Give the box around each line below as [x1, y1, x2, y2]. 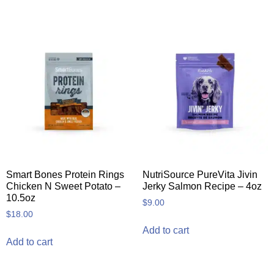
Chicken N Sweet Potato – [6, 181, 120, 192]
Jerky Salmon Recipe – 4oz [142, 181, 262, 192]
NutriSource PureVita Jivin [142, 169, 257, 180]
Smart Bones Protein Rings [6, 169, 124, 180]
